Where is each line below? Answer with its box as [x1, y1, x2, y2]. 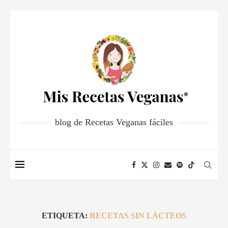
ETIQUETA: [42, 211, 90, 220]
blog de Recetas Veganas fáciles [55, 117, 173, 128]
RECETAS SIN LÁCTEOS [90, 211, 186, 220]
